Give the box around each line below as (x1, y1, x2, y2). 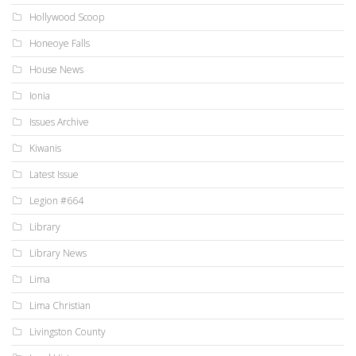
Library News (29, 246, 87, 261)
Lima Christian (29, 299, 91, 313)
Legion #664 (29, 194, 83, 208)
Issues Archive (29, 115, 89, 130)
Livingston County (29, 325, 106, 339)
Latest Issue (29, 168, 79, 182)
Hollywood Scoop (29, 10, 104, 25)
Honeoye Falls (29, 37, 90, 51)
